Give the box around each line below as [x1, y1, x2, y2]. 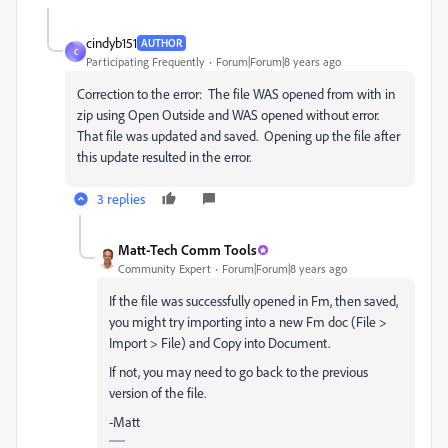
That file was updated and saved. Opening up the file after [77, 127, 400, 144]
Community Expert [118, 261, 211, 276]
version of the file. [109, 384, 206, 401]
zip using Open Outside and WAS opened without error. [77, 106, 382, 123]
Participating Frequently [86, 54, 205, 69]
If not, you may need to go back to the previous [109, 363, 368, 380]
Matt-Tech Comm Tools [118, 241, 257, 258]
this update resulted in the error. [77, 148, 251, 165]
